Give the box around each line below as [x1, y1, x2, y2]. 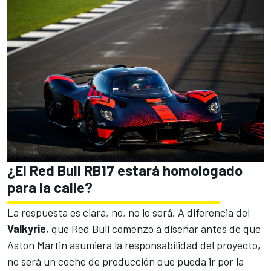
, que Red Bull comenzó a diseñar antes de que [46, 222, 261, 236]
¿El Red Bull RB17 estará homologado [7, 162, 243, 180]
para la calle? [7, 178, 93, 197]
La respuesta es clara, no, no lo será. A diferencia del [7, 206, 250, 220]
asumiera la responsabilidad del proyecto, [67, 238, 261, 252]
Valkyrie [7, 222, 46, 236]
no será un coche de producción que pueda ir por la [7, 255, 244, 269]
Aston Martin [7, 238, 67, 252]
